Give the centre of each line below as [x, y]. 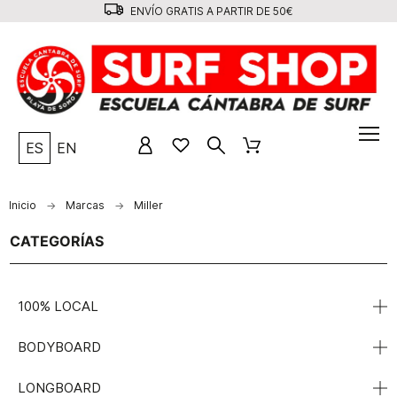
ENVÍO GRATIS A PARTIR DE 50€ [210, 11]
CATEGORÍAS [57, 241]
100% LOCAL [58, 306]
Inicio [23, 205]
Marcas [85, 205]
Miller [148, 205]
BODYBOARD [60, 346]
